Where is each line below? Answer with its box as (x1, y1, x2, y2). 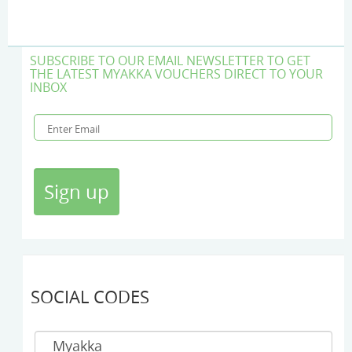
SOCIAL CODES (31, 285, 149, 309)
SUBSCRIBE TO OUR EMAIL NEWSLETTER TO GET (30, 52, 310, 70)
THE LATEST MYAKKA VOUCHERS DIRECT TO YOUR (30, 65, 323, 83)
